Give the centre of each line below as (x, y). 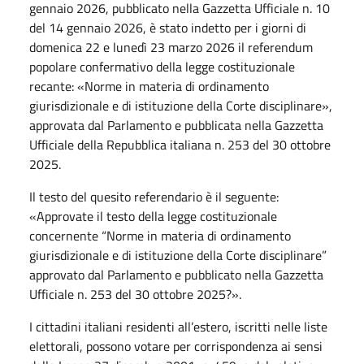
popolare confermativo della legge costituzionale (162, 67)
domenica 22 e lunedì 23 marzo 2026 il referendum (171, 47)
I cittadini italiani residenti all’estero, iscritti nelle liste (178, 327)
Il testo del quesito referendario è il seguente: (154, 197)
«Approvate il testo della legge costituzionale (153, 216)
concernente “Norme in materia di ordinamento (160, 236)
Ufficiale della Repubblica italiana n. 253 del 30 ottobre (180, 145)
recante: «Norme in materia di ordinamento (149, 86)
